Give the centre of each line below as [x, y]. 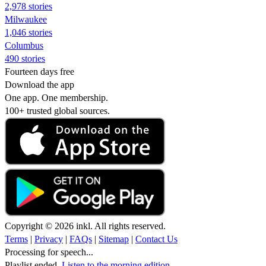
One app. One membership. [56, 97]
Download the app [39, 84]
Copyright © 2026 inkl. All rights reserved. [85, 226]
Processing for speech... [49, 252]
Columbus [24, 45]
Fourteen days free [39, 71]
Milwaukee [26, 19]
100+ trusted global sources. [57, 110]
